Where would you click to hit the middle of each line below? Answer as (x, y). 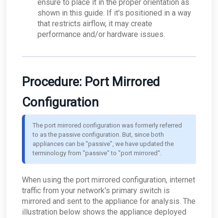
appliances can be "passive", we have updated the (103, 144)
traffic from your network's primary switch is (96, 191)
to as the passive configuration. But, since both (98, 135)
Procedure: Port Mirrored (91, 82)
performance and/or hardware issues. (101, 35)
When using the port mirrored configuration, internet (109, 180)
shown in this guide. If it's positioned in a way (114, 13)
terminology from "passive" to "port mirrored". (97, 153)
